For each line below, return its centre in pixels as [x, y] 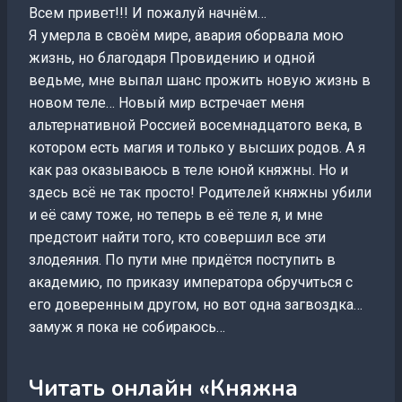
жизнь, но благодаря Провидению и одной [172, 58]
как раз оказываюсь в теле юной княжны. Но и [188, 170]
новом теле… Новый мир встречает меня [166, 103]
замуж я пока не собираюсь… [127, 327]
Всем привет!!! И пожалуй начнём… [148, 13]
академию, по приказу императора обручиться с [191, 282]
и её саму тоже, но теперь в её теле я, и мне [176, 215]
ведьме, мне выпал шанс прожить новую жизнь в [200, 80]
